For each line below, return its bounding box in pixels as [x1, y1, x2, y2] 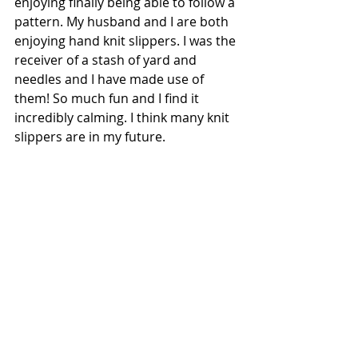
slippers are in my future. [14, 127, 172, 145]
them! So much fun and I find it [14, 89, 202, 107]
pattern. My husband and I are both [14, 12, 232, 30]
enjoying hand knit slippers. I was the [14, 31, 239, 50]
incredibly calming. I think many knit [14, 108, 233, 126]
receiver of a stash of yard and [14, 50, 200, 69]
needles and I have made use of [14, 70, 207, 88]
